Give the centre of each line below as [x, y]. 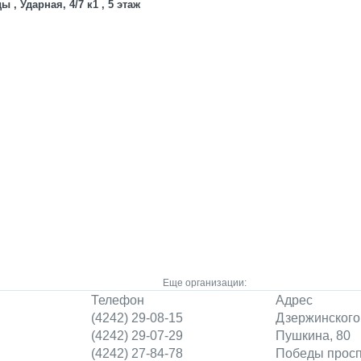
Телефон [118, 300]
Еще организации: [205, 283]
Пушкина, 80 [313, 336]
